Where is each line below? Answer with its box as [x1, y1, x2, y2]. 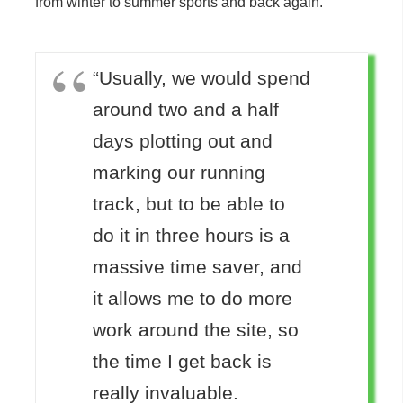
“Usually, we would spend [93, 67, 310, 89]
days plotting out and [93, 130, 273, 152]
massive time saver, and [93, 256, 302, 278]
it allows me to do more [93, 288, 292, 309]
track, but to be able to [93, 193, 285, 215]
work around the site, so [93, 319, 299, 341]
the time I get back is [93, 351, 272, 372]
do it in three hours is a [93, 225, 290, 246]
